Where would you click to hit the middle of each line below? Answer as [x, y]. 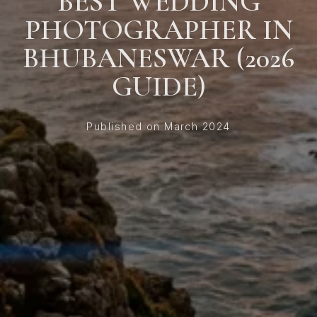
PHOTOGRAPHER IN [158, 30]
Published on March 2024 [158, 126]
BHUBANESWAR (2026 [158, 58]
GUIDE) [158, 86]
